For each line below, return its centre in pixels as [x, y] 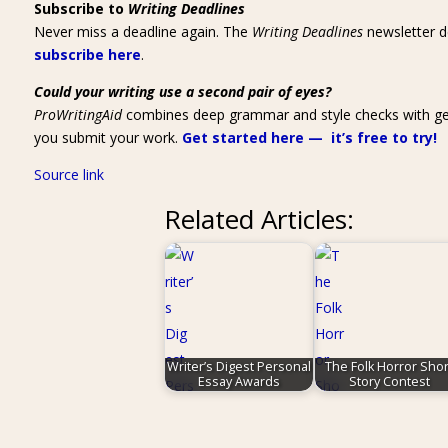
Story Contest [389, 382]
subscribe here [87, 54]
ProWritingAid [77, 114]
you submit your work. [107, 137]
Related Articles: [259, 219]
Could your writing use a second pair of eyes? [182, 91]
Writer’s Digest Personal [239, 367]
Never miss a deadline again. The [142, 31]
